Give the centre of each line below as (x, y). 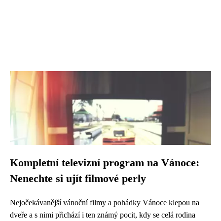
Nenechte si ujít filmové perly (78, 179)
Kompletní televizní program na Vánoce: (105, 163)
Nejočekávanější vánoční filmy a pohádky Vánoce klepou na (105, 203)
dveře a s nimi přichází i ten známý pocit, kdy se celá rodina (103, 215)
